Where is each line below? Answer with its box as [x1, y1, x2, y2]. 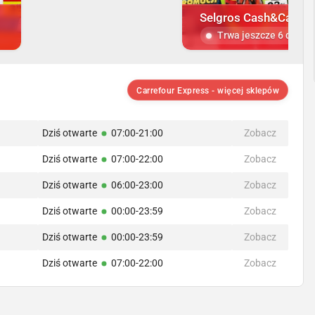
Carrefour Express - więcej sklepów [136, 86, 280, 96]
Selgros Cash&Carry [200, 11, 306, 25]
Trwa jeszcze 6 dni [217, 30, 300, 41]
